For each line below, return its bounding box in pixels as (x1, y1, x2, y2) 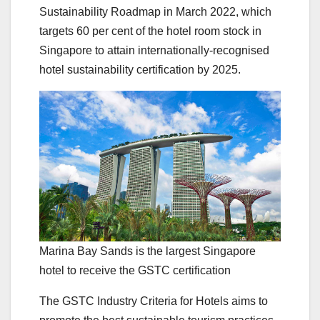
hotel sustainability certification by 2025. (39, 63, 241, 76)
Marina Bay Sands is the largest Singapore (39, 245, 256, 258)
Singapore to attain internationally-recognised (39, 44, 269, 56)
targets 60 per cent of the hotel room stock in (39, 24, 261, 37)
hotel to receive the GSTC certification (39, 264, 231, 277)
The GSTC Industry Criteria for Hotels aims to (39, 295, 268, 308)
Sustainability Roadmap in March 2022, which (39, 5, 271, 18)
